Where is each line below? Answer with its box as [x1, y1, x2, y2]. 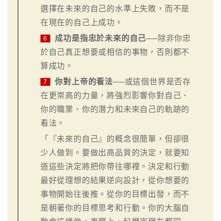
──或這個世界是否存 [112, 77, 191, 86]
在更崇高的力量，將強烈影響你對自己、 [40, 91, 190, 100]
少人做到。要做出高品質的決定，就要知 [40, 148, 190, 157]
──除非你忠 [146, 34, 191, 42]
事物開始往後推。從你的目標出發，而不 [40, 189, 190, 198]
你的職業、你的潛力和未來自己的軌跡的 [40, 105, 190, 113]
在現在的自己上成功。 [40, 18, 123, 27]
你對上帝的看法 [55, 77, 113, 86]
